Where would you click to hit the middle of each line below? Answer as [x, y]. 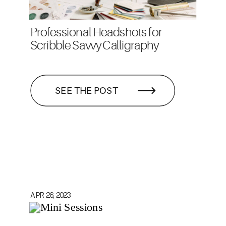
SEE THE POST [87, 90]
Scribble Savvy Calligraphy [95, 45]
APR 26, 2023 [50, 195]
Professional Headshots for [96, 33]
